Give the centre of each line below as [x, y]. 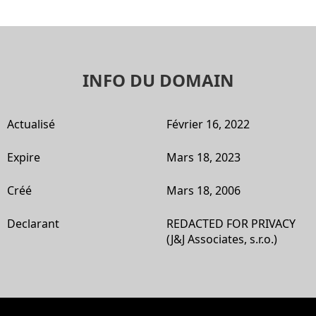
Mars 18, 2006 [203, 190]
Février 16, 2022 [208, 124]
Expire [24, 157]
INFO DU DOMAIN [158, 80]
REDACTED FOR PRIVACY [231, 223]
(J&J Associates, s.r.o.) [222, 239]
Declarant [33, 223]
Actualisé [31, 124]
